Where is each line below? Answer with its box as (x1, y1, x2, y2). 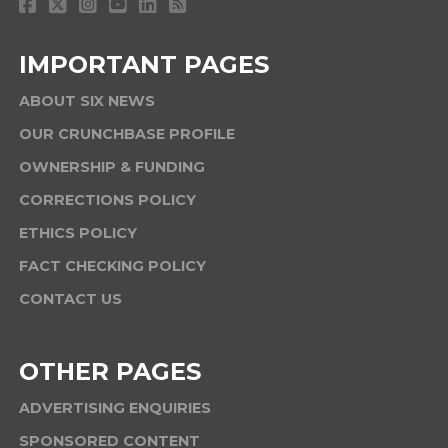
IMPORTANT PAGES (18, 50, 269, 80)
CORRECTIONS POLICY (18, 191, 196, 210)
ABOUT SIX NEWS (18, 92, 155, 111)
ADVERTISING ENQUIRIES (18, 399, 211, 418)
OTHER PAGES (18, 357, 201, 387)
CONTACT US (18, 290, 122, 309)
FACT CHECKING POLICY (18, 257, 206, 276)
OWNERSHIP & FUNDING (18, 158, 205, 177)
